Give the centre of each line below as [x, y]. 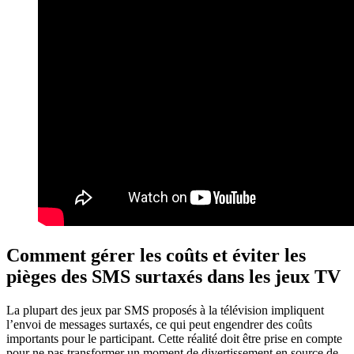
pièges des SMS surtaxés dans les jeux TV [173, 276]
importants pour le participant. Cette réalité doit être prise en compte [174, 338]
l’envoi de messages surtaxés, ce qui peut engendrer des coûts [159, 324]
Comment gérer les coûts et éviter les [156, 255]
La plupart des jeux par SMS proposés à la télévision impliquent [165, 310]
